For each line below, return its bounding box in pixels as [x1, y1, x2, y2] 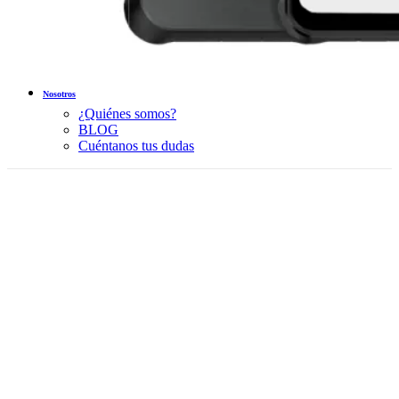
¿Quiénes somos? [78, 106, 176, 121]
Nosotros [43, 89, 76, 99]
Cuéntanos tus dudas [78, 138, 194, 153]
